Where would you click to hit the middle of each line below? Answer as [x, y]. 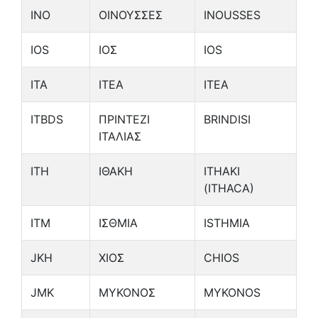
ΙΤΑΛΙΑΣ [120, 136]
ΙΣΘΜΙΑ [118, 223]
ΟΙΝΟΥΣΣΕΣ [131, 15]
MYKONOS [232, 292]
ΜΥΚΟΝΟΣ [127, 292]
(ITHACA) [229, 188]
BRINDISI [227, 119]
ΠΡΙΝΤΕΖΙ [124, 119]
